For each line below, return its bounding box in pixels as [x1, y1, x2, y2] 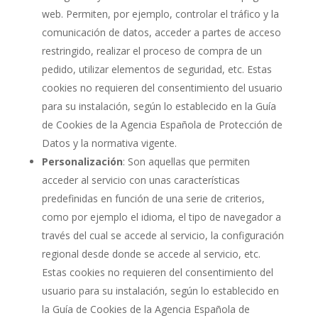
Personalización [41, 154, 123, 168]
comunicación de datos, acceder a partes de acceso [41, 25, 281, 39]
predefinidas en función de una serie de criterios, [41, 191, 265, 205]
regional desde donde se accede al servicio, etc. [41, 246, 261, 261]
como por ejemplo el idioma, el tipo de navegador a [41, 209, 281, 224]
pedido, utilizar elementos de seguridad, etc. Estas [41, 62, 272, 76]
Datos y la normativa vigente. [41, 136, 177, 150]
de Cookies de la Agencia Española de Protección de [41, 117, 283, 131]
